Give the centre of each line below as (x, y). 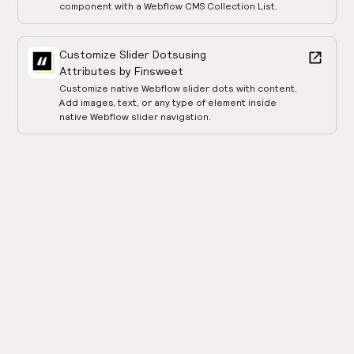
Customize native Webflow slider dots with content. (179, 88)
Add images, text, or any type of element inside (168, 103)
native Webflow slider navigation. (136, 117)
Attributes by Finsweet (122, 72)
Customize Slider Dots (119, 55)
